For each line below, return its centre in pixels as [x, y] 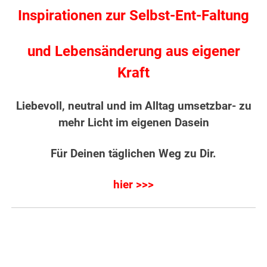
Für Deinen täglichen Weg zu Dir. [133, 153]
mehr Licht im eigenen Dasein [133, 122]
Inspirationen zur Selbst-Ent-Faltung [133, 15]
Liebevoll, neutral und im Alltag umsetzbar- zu [133, 106]
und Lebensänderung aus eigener [133, 51]
